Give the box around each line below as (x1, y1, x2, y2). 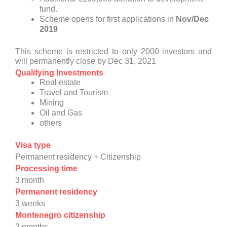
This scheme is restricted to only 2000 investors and (15, 47, 212, 56)
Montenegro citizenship (15, 211, 105, 220)
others (40, 119, 62, 128)
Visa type (15, 141, 51, 150)
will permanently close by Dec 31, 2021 (15, 57, 156, 66)
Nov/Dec (176, 15, 209, 24)
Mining (40, 98, 64, 107)
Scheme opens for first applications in (40, 15, 176, 24)
